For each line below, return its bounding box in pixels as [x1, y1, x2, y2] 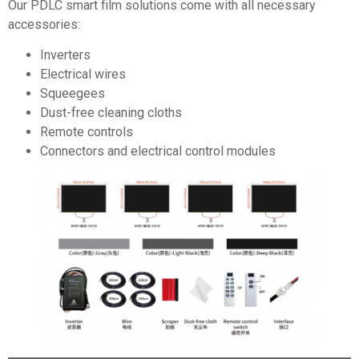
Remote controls [40, 124, 133, 140]
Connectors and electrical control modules [40, 143, 276, 159]
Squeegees [40, 86, 105, 102]
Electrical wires [40, 67, 126, 83]
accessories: [8, 16, 80, 32]
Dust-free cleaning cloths [40, 105, 182, 121]
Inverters [40, 47, 91, 63]
